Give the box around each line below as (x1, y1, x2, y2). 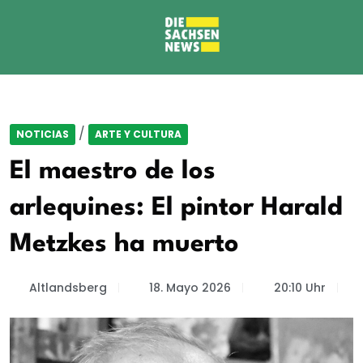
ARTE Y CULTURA (95, 127, 181, 141)
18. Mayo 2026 (149, 280, 231, 296)
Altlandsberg (28, 280, 107, 296)
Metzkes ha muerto (10, 232, 239, 257)
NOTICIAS (16, 127, 69, 141)
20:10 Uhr (273, 280, 326, 296)
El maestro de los (10, 159, 216, 184)
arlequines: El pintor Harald (10, 195, 343, 220)
